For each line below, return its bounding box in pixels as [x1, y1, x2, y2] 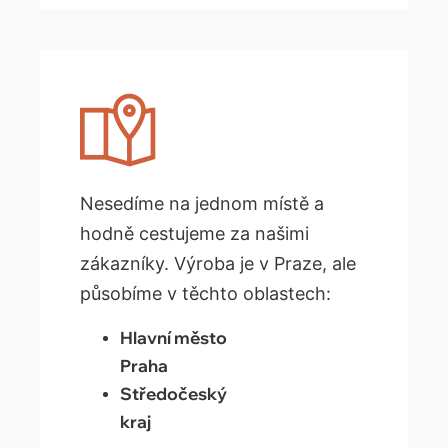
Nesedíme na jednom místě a [80, 192, 324, 214]
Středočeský [120, 382, 227, 404]
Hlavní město [120, 326, 227, 348]
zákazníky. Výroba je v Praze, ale [80, 252, 356, 274]
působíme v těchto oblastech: [80, 282, 331, 304]
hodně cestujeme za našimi [80, 222, 309, 244]
